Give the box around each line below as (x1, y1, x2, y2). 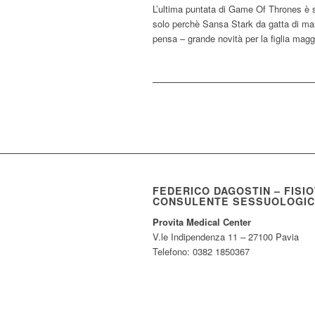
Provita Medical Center (153, 215, 251, 229)
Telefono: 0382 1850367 (153, 245, 250, 259)
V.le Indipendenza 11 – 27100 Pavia (153, 230, 299, 244)
